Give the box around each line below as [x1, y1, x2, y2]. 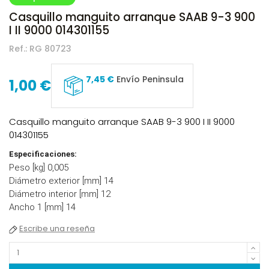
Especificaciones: [9, 150, 77, 159]
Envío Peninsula [114, 73, 184, 85]
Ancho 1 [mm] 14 [9, 202, 76, 213]
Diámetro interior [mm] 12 [9, 189, 110, 200]
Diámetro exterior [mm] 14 [9, 175, 113, 187]
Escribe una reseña [19, 223, 95, 235]
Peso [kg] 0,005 [9, 162, 68, 174]
